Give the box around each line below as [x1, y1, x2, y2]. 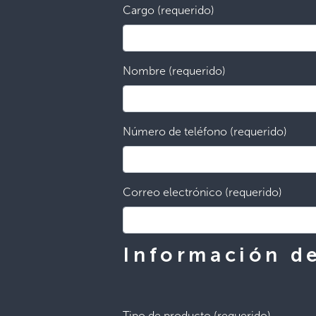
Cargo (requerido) [123, 4, 215, 17]
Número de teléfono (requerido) [123, 125, 288, 138]
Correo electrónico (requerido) [123, 186, 283, 199]
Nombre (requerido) [123, 64, 226, 78]
